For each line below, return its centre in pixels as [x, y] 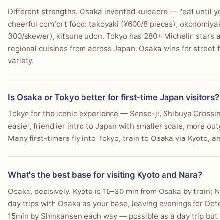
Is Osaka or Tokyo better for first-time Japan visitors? [113, 97]
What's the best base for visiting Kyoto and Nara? [105, 175]
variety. [21, 60]
